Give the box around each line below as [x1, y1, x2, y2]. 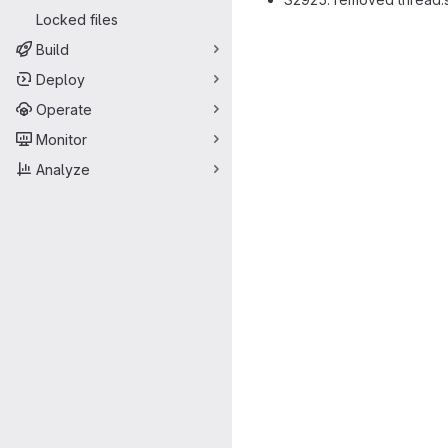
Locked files [36, 10, 118, 28]
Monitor [36, 130, 87, 148]
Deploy [36, 70, 85, 88]
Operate [36, 100, 92, 118]
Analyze [36, 160, 90, 178]
